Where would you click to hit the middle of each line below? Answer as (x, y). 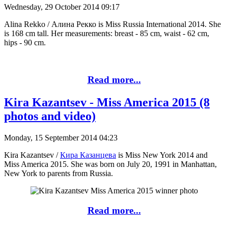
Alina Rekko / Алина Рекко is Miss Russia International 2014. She (112, 24)
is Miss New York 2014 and (162, 155)
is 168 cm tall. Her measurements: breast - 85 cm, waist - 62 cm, (107, 34)
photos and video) (50, 116)
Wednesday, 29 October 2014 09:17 (62, 7)
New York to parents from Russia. (59, 173)
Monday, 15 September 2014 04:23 (61, 137)
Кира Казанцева (88, 155)
